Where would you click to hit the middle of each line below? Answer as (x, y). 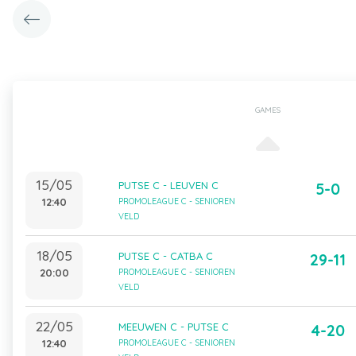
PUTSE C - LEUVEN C (168, 185)
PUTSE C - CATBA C (165, 256)
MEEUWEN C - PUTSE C (173, 327)
